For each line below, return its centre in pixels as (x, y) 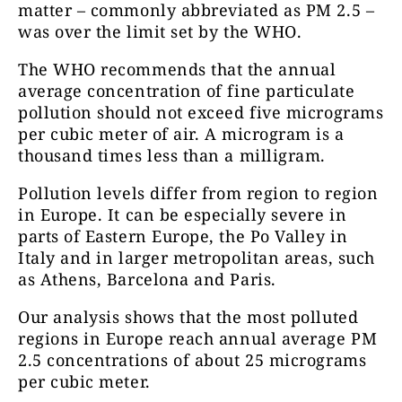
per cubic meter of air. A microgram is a (181, 134)
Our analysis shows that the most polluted (188, 317)
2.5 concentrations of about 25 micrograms (192, 360)
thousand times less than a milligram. (172, 156)
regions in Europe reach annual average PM (198, 339)
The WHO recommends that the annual (177, 70)
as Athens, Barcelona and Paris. (147, 280)
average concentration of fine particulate (187, 91)
